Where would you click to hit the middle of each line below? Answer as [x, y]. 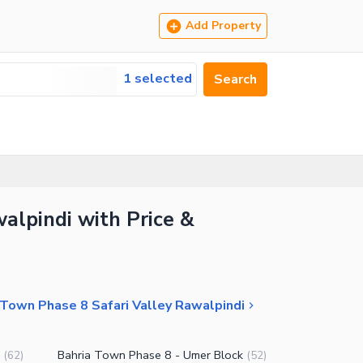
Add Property [223, 26]
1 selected [158, 79]
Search [235, 79]
